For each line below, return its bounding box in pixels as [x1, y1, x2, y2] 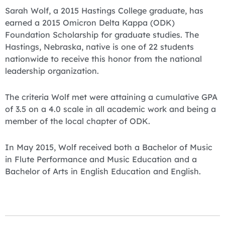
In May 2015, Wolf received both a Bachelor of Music [5, 142, 212, 152]
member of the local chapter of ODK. [5, 116, 150, 126]
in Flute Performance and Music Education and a [5, 154, 197, 164]
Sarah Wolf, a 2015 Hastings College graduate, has [5, 5, 203, 16]
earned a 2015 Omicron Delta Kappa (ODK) [5, 17, 175, 28]
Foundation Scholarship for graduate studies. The [5, 29, 199, 40]
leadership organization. [5, 65, 99, 76]
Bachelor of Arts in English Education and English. [5, 166, 203, 176]
